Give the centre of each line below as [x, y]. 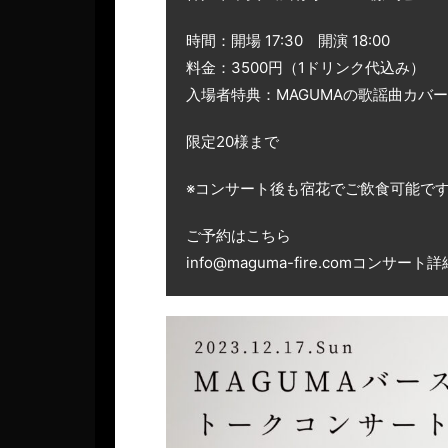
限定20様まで [232, 141]
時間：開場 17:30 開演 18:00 [288, 40]
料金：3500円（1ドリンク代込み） [305, 67]
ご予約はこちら [238, 235]
